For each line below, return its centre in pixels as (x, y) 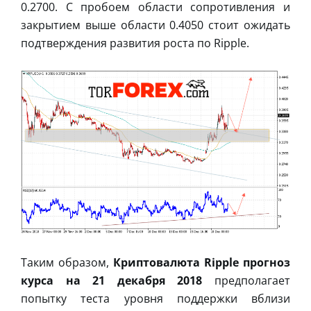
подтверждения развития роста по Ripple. (135, 43)
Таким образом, (67, 262)
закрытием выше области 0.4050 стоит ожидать (155, 25)
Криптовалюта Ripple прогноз (202, 262)
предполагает (246, 280)
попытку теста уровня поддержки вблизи (155, 298)
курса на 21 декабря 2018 (112, 280)
